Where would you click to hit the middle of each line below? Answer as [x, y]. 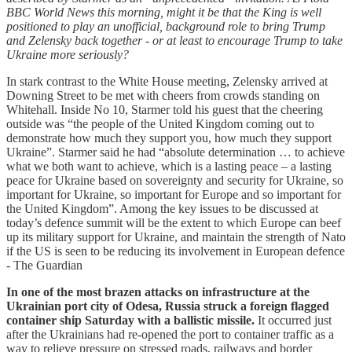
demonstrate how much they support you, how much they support [169, 137]
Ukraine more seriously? [68, 54]
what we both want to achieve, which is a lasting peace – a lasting [169, 166]
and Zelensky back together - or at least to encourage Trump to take [174, 40]
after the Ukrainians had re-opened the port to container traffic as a [170, 334]
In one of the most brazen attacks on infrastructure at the [158, 291]
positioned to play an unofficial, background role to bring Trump [166, 26]
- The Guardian [44, 265]
